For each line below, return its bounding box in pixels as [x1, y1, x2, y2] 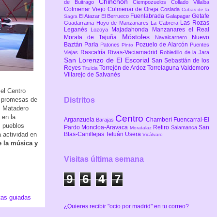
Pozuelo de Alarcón [135, 41, 190, 48]
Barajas [96, 116, 115, 123]
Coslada [160, 6, 182, 12]
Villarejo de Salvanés [64, 71, 120, 78]
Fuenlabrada [130, 12, 166, 19]
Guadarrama [64, 19, 96, 26]
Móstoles [122, 32, 155, 41]
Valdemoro [181, 64, 209, 71]
